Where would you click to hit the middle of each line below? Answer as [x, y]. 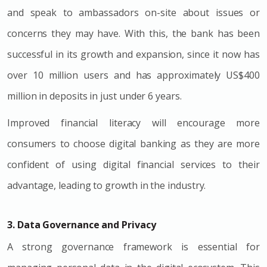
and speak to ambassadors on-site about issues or [133, 12]
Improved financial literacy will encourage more [133, 122]
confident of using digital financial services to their [133, 164]
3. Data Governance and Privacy [82, 224]
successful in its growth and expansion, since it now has [133, 54]
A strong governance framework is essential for [133, 246]
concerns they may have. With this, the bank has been [133, 33]
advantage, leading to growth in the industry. [107, 185]
